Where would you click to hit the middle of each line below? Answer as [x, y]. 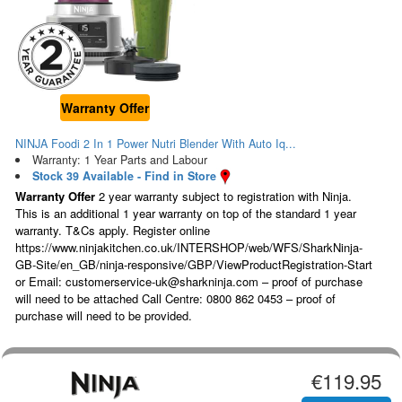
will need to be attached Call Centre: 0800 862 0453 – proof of [175, 299]
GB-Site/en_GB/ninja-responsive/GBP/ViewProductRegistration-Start [194, 265]
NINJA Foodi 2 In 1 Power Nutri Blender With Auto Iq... [156, 143]
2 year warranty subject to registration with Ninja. [223, 197]
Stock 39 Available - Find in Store [124, 175]
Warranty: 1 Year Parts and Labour [119, 159]
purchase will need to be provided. [104, 316]
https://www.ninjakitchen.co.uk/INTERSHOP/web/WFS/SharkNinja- [189, 248]
